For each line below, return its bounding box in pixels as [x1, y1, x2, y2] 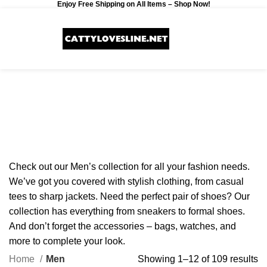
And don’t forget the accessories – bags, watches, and [9, 221, 236, 231]
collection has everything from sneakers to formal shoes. [9, 206, 245, 216]
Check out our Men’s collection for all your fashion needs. [9, 161, 250, 172]
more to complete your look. [9, 235, 125, 246]
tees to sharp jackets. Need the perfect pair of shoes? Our [9, 191, 250, 201]
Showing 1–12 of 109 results [138, 253, 258, 264]
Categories [101, 136, 157, 148]
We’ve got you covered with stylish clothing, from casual [9, 176, 244, 187]
